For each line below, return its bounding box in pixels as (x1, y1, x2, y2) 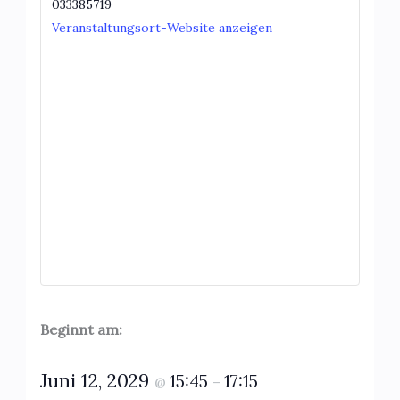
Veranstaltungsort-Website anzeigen (51, 19, 272, 36)
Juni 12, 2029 (39, 368, 154, 393)
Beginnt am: (39, 320, 122, 338)
